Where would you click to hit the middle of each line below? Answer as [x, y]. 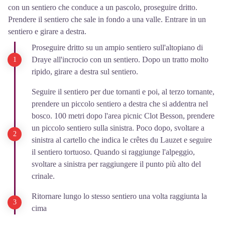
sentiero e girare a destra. [47, 31]
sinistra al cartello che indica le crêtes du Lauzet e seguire [122, 140]
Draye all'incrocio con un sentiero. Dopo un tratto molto [120, 60]
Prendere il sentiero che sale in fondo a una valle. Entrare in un [107, 19]
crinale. [43, 176]
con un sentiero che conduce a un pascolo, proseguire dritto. [103, 7]
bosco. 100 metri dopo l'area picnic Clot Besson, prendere [123, 116]
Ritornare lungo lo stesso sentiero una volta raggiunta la [119, 196]
